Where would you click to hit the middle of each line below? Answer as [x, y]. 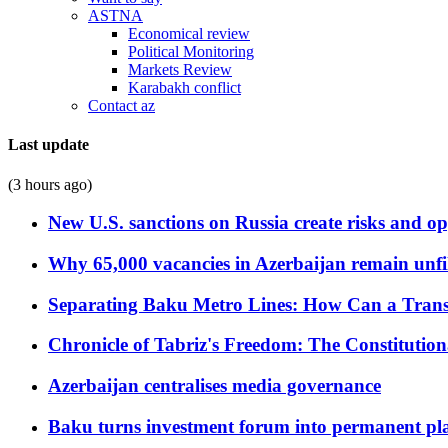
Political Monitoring [191, 51]
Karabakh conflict [184, 87]
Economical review [189, 33]
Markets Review [180, 69]
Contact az [121, 105]
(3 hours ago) [50, 184]
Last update [48, 145]
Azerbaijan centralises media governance [214, 386]
